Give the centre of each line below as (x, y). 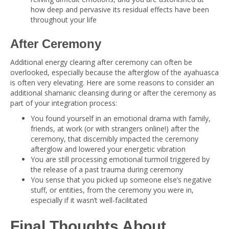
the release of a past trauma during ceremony (107, 169)
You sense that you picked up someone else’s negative (121, 180)
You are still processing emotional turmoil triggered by (120, 159)
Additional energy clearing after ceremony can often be (101, 62)
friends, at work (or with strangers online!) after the (115, 129)
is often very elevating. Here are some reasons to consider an (112, 83)
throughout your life (64, 20)
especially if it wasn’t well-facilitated (89, 200)
